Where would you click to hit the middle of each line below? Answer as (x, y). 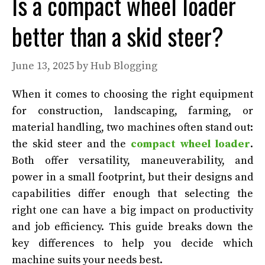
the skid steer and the (71, 144)
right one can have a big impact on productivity (132, 210)
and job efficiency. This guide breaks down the (132, 227)
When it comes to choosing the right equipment (132, 94)
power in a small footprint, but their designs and (132, 177)
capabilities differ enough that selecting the (132, 193)
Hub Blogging (124, 66)
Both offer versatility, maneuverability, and (132, 160)
